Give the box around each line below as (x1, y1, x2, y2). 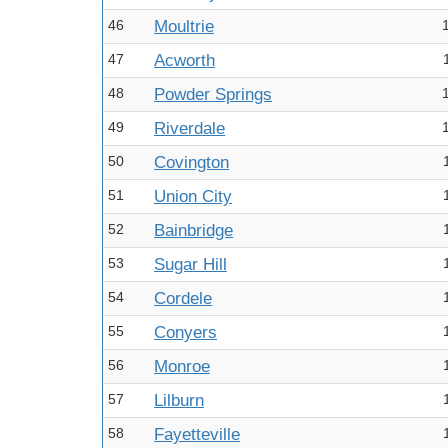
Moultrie (154, 17, 214, 36)
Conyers (154, 323, 217, 342)
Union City (154, 187, 232, 206)
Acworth (154, 51, 215, 70)
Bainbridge (154, 221, 233, 240)
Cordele (154, 289, 212, 308)
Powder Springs (154, 85, 272, 104)
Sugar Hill (154, 255, 227, 274)
